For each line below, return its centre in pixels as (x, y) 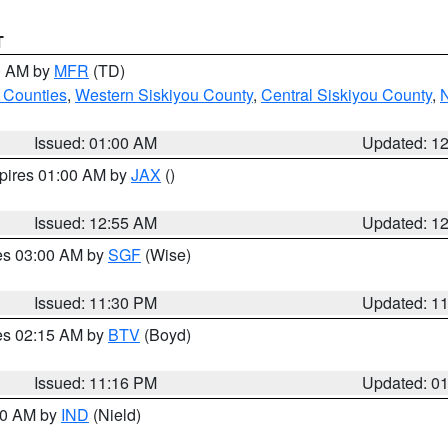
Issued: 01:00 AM (96, 142)
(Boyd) (165, 334)
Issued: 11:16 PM (96, 382)
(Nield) (115, 414)
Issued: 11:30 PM (96, 302)
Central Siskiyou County (346, 94)
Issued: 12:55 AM (96, 222)
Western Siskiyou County (164, 94)
